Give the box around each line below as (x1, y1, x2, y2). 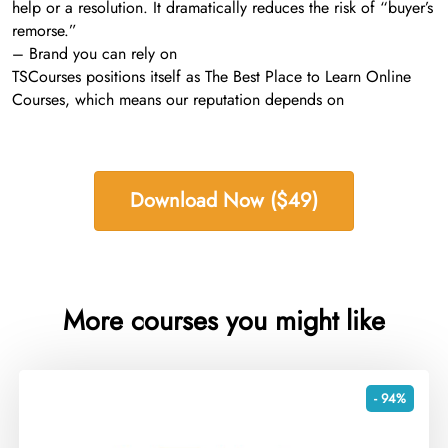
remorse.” (12, 19, 77, 43)
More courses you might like (63, 301, 385, 341)
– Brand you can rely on (12, 42, 177, 66)
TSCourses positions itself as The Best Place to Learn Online (12, 65, 411, 89)
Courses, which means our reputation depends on (12, 88, 344, 112)
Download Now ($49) (130, 186, 318, 216)
